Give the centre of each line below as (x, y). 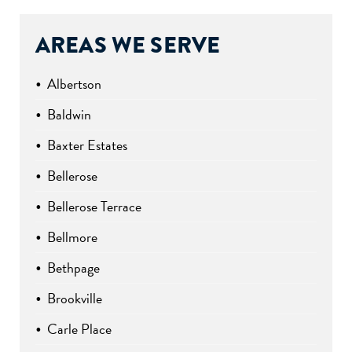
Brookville (75, 299)
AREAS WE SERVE (128, 45)
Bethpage (73, 268)
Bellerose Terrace (94, 207)
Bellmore (72, 237)
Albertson (74, 84)
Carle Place (79, 329)
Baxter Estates (87, 145)
